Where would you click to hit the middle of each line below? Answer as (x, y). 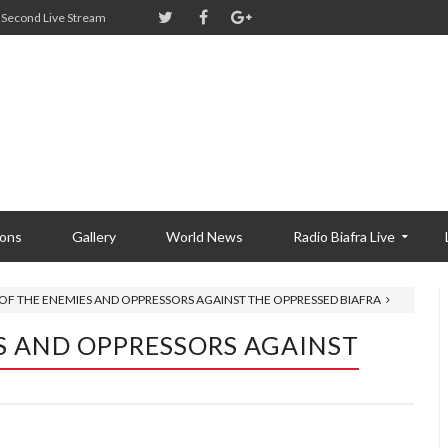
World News (204, 236)
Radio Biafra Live (344, 236)
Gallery (94, 236)
